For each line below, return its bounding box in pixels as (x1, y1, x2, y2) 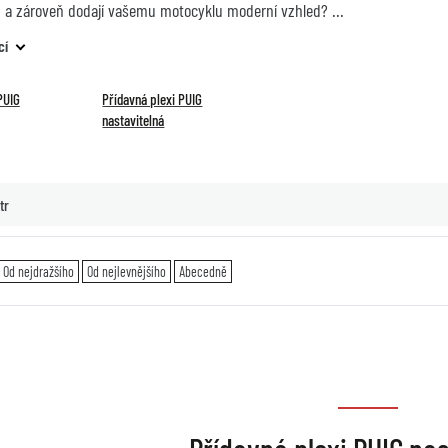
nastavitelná (102, 111, 165, 129)
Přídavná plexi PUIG (102, 90, 203, 108)
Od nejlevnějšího (86, 262, 166, 280)
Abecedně (178, 262, 227, 280)
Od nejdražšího (2, 262, 74, 280)
